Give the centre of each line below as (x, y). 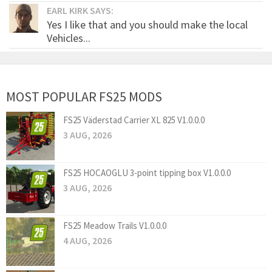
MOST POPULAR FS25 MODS (84, 97)
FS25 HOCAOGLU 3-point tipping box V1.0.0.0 (147, 173)
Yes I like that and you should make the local (147, 25)
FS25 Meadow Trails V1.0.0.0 (115, 226)
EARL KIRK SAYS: (80, 11)
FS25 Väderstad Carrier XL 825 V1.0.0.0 (134, 120)
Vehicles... (69, 38)
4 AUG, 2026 (87, 241)
